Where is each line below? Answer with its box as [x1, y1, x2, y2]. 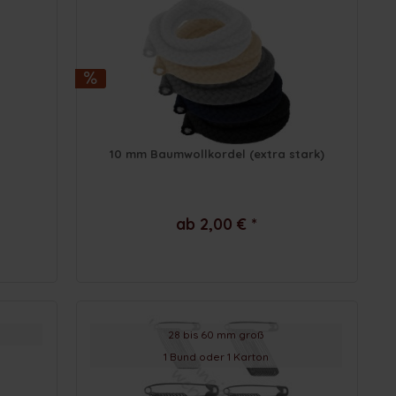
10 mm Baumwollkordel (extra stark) [109, 146, 324, 161]
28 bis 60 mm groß [168, 327, 264, 341]
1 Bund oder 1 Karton [163, 349, 269, 363]
